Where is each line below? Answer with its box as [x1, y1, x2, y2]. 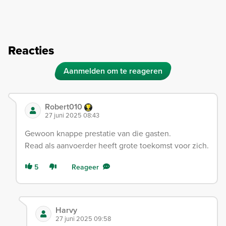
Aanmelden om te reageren [64, 65, 162, 77]
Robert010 [45, 100, 84, 112]
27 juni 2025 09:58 [55, 213, 111, 223]
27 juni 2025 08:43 [45, 110, 99, 120]
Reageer [72, 161, 99, 172]
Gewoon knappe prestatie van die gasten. [25, 127, 171, 139]
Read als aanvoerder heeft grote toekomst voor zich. [25, 139, 209, 151]
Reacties [8, 41, 54, 59]
